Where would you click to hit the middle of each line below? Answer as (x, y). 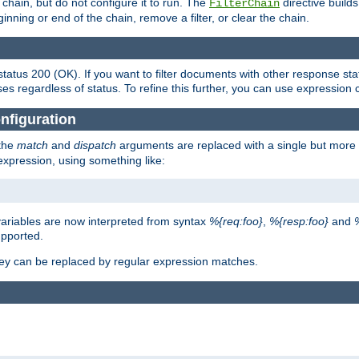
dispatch (95, 145)
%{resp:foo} (299, 222)
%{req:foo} (236, 222)
